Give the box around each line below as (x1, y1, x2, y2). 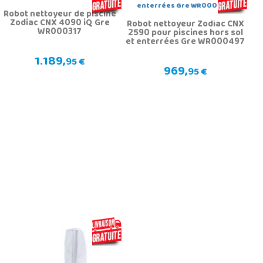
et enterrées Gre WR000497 (126, 33, 245, 52)
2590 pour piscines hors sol (127, 25, 243, 43)
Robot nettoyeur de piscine (3, 6, 116, 24)
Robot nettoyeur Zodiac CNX (126, 16, 244, 34)
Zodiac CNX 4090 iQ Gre (9, 15, 110, 33)
